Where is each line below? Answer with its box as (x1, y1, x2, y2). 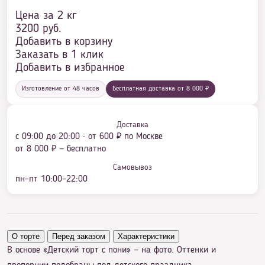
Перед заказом (52, 232, 105, 241)
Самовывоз (113, 163, 152, 172)
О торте (12, 232, 40, 241)
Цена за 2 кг (15, 10, 76, 22)
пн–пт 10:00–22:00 (15, 174, 88, 184)
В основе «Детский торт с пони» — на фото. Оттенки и (7, 245, 216, 255)
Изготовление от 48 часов (22, 85, 99, 92)
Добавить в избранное (15, 62, 125, 74)
